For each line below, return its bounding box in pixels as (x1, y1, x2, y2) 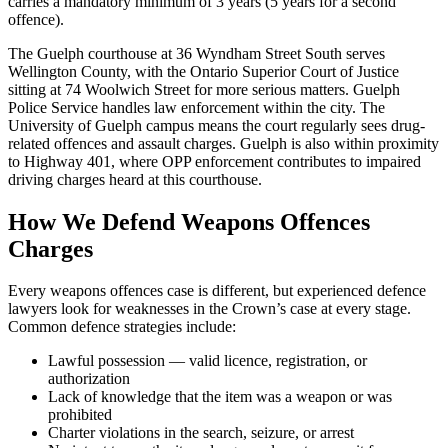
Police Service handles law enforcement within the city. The (8, 98, 385, 116)
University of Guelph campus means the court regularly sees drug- (8, 116, 425, 134)
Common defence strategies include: (8, 318, 236, 336)
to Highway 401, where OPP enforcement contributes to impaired (8, 152, 421, 170)
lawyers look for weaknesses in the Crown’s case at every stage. (8, 300, 411, 318)
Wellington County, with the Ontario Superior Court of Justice (8, 62, 399, 80)
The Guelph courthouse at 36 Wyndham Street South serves (8, 44, 385, 62)
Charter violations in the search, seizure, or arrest (48, 424, 354, 442)
